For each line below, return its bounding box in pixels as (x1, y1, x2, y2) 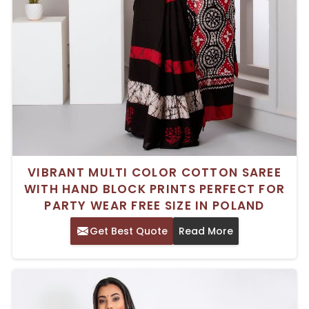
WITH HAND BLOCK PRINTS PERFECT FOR (23, 180, 286, 197)
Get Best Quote (90, 223, 168, 238)
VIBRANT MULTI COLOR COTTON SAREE (28, 163, 281, 181)
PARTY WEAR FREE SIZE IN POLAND (44, 197, 265, 214)
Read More (179, 223, 233, 238)
